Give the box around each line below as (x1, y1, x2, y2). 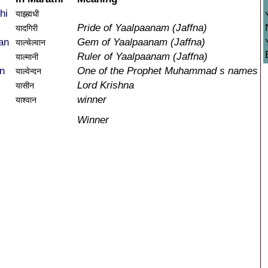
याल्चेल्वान (16, 38, 45, 47)
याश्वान (16, 95, 36, 105)
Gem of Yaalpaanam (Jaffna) (77, 36, 205, 48)
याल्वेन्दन (16, 66, 41, 76)
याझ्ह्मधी (16, 9, 39, 19)
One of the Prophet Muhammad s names (77, 65, 258, 77)
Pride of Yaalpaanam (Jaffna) (77, 22, 207, 33)
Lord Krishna (77, 80, 134, 91)
